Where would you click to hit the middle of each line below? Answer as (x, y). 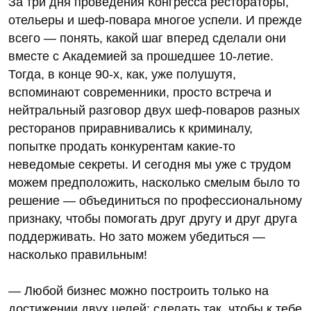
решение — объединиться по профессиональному (155, 200)
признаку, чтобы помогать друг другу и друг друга (153, 218)
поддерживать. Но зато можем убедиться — (137, 236)
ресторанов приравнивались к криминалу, (131, 128)
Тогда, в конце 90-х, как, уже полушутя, (122, 74)
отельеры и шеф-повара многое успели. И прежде (155, 20)
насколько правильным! (78, 254)
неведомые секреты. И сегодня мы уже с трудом (150, 164)
